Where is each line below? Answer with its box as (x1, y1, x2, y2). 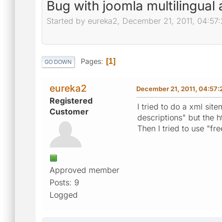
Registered (50, 95, 93, 106)
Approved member (50, 165, 119, 175)
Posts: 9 (50, 177, 79, 187)
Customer (50, 106, 89, 116)
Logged (50, 189, 78, 200)
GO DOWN (45, 58, 72, 65)
